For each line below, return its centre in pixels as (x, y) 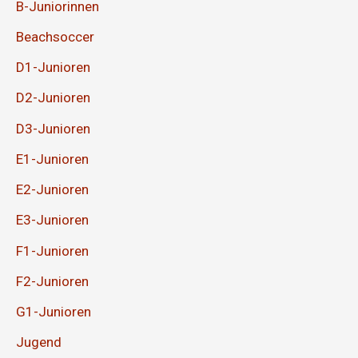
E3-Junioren (52, 220)
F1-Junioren (52, 251)
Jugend (39, 342)
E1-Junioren (52, 159)
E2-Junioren (52, 190)
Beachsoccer (55, 36)
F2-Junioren (52, 281)
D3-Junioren (53, 128)
